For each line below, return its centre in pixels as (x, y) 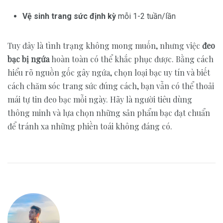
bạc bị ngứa (28, 59)
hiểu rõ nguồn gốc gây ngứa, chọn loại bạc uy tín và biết (109, 72)
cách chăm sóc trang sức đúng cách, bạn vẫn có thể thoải (111, 86)
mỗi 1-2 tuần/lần (146, 16)
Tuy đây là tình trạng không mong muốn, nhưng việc (105, 46)
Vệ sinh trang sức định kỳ (69, 16)
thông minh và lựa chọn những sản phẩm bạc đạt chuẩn (109, 113)
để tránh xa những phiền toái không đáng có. (90, 126)
